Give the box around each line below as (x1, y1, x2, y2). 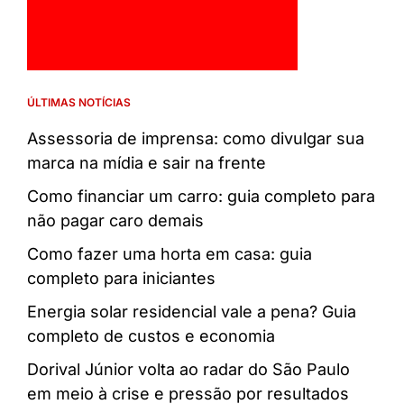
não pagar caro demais (27, 210, 204, 230)
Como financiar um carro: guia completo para (27, 186, 375, 206)
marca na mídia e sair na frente (27, 152, 266, 172)
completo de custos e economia (27, 326, 275, 345)
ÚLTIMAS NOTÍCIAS (27, 95, 131, 109)
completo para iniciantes (27, 268, 216, 288)
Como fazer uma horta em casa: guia (27, 243, 312, 263)
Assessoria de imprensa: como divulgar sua (27, 128, 364, 148)
